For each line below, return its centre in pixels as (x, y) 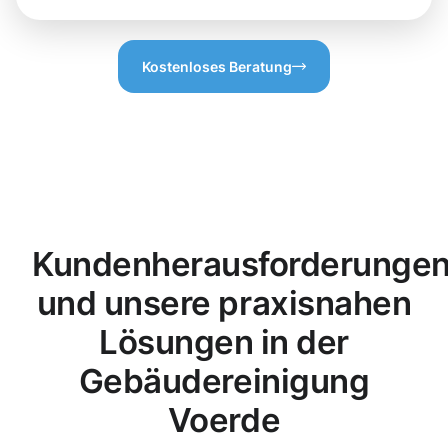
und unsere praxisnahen (224, 303)
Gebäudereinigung (224, 381)
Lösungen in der (224, 342)
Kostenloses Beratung (217, 67)
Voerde (224, 420)
